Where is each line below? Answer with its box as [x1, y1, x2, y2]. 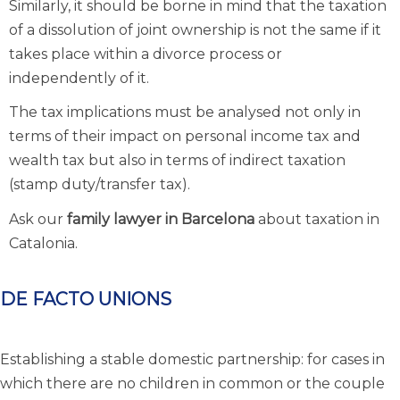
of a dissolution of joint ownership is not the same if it [9, 21, 381, 38]
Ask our [9, 210, 67, 228]
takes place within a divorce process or [9, 45, 282, 62]
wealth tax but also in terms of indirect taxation [9, 152, 346, 170]
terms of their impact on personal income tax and [9, 128, 361, 146]
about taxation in [254, 210, 379, 228]
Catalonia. [9, 234, 78, 252]
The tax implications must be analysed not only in [9, 104, 361, 121]
